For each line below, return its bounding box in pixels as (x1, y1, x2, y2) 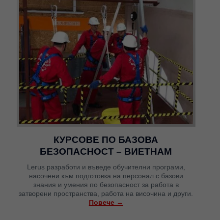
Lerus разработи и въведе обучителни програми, (27, 163, 185, 171)
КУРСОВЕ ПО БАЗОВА (54, 134, 159, 145)
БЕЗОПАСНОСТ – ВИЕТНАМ (40, 146, 172, 157)
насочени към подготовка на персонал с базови (28, 171, 183, 180)
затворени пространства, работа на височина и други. (19, 189, 193, 197)
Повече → (88, 198, 123, 206)
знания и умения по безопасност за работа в (33, 180, 179, 189)
